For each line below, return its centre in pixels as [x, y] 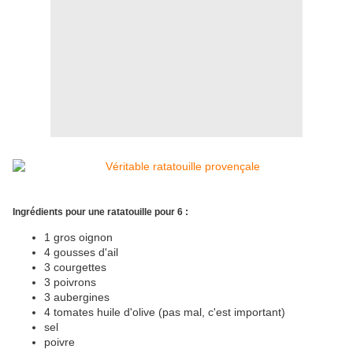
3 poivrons [70, 282]
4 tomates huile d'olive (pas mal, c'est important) [165, 312]
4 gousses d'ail [81, 253]
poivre [59, 342]
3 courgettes [75, 268]
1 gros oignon [78, 238]
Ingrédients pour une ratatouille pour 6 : [100, 212]
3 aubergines [77, 297]
